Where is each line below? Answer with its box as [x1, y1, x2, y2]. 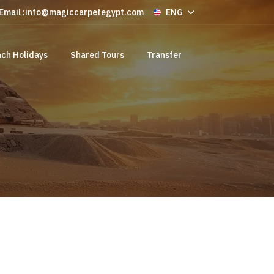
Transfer [147, 49, 182, 61]
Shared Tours [70, 49, 124, 61]
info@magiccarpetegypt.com [25, 6, 144, 18]
